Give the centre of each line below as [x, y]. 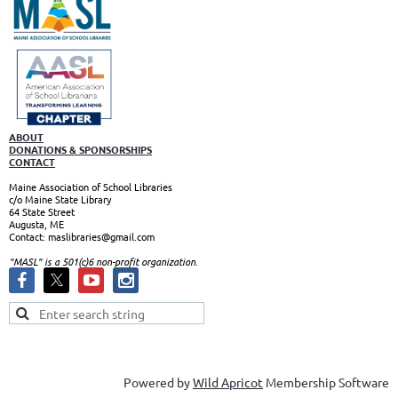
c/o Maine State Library [60, 199]
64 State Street [42, 211]
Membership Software [326, 382]
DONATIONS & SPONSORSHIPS [80, 149]
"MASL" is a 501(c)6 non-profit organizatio [99, 261]
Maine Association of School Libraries [91, 186]
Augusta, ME [36, 223]
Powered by [158, 382]
